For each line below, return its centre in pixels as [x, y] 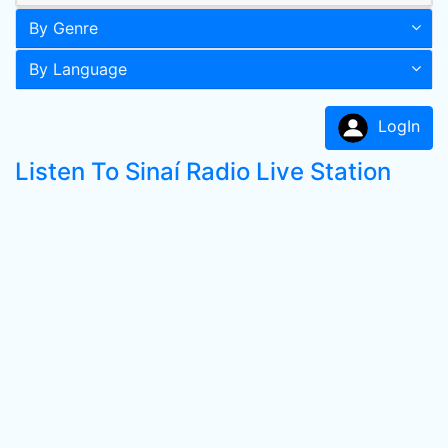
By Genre [63, 28]
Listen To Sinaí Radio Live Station [203, 171]
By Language [78, 69]
